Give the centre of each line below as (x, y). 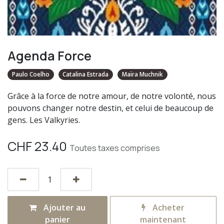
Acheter (168, 208)
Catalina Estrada (86, 74)
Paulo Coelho (30, 74)
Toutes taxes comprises (115, 148)
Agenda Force (49, 56)
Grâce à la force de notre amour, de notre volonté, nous (112, 96)
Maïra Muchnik (142, 74)
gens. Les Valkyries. (44, 120)
